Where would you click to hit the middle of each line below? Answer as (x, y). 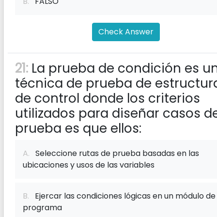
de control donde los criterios (108, 98)
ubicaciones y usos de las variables (89, 165)
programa (42, 208)
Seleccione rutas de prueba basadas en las (114, 153)
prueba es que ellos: (78, 128)
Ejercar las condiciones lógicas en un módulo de (122, 196)
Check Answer (126, 32)
